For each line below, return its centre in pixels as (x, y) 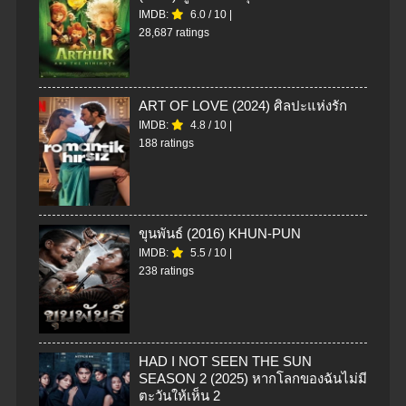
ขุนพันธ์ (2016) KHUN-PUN (220, 234)
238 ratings (166, 271)
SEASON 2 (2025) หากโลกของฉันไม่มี (253, 379)
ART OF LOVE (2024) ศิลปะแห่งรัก (243, 106)
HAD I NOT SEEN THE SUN (225, 362)
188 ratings (166, 144)
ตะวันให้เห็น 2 (179, 396)
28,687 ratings (174, 33)
